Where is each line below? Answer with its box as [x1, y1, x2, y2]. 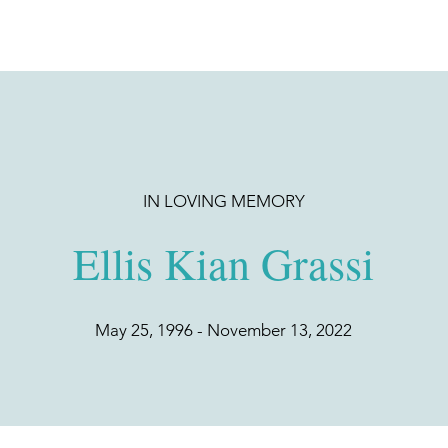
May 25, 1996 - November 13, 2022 [95, 320, 352, 340]
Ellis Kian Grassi [72, 234, 374, 292]
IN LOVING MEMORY [142, 191, 305, 211]
